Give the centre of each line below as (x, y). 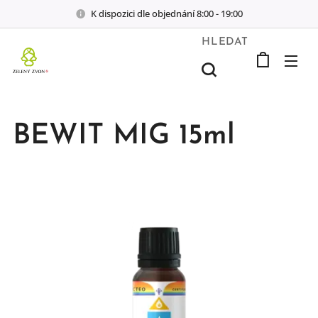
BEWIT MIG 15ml (124, 136)
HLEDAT (225, 42)
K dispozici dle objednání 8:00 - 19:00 (167, 13)
